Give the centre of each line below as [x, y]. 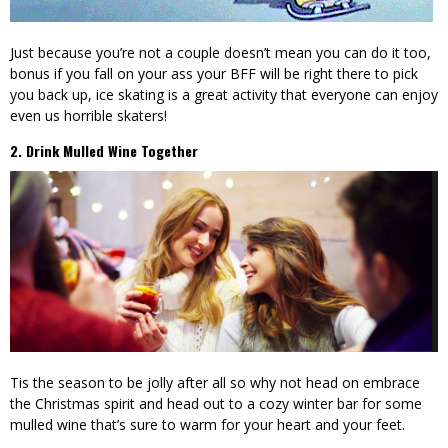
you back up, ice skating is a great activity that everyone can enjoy [224, 94]
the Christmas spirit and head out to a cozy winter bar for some [216, 403]
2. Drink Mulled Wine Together [104, 150]
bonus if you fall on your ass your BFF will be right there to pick [214, 73]
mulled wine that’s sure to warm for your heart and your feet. [209, 424]
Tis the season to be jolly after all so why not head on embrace [215, 382]
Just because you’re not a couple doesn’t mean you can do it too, [220, 52]
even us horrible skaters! [88, 115]
